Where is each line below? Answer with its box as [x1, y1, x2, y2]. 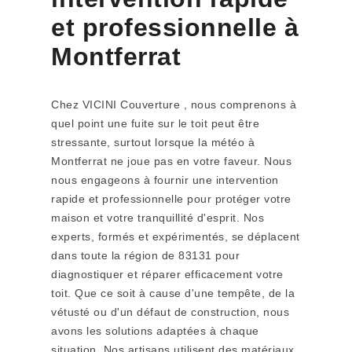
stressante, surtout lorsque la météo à [51, 136, 255, 148]
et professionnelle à [51, 13, 299, 42]
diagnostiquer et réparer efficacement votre [51, 268, 284, 280]
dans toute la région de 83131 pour [51, 249, 240, 262]
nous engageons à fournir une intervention [51, 174, 279, 186]
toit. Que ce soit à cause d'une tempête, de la [51, 287, 295, 299]
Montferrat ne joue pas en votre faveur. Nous [51, 155, 291, 167]
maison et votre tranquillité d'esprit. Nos [51, 211, 264, 224]
